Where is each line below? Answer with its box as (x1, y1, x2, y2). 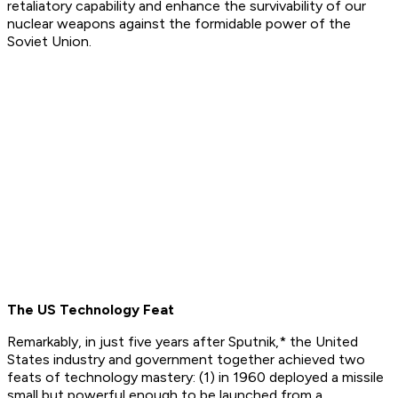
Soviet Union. (7, 33, 92, 51)
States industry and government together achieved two (7, 351, 365, 369)
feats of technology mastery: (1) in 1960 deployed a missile (7, 369, 384, 386)
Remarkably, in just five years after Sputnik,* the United (7, 333, 358, 351)
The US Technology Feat (7, 301, 174, 319)
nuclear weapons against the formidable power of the (7, 15, 351, 33)
